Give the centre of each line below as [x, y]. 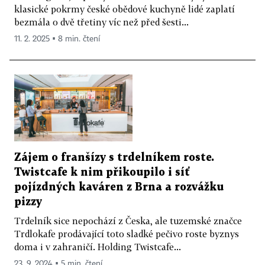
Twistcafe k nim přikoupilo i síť [102, 172]
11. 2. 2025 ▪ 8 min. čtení [57, 39]
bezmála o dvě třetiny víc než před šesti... [101, 22]
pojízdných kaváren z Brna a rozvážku [119, 187]
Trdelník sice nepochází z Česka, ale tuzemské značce [128, 220]
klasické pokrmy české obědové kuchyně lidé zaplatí [125, 9]
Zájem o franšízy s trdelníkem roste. [114, 157]
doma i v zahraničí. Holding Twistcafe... [98, 246]
